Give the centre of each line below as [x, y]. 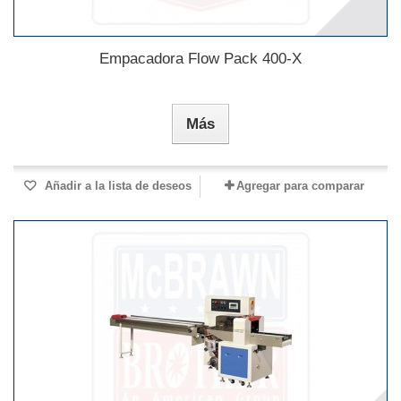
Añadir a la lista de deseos [116, 186]
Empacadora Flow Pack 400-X [200, 59]
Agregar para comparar [300, 186]
